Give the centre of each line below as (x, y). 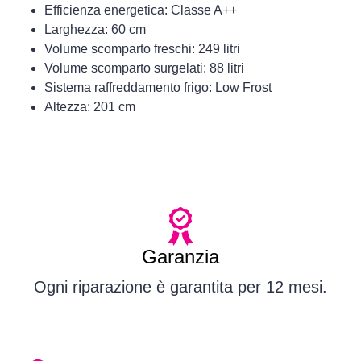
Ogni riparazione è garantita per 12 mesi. (180, 287)
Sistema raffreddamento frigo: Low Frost (158, 88)
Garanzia (180, 257)
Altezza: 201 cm (90, 107)
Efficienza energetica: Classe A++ (141, 10)
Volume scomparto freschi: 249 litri (142, 49)
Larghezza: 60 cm (95, 30)
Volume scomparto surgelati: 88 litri (144, 68)
